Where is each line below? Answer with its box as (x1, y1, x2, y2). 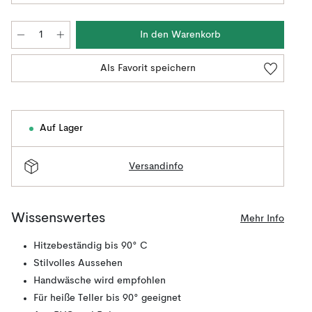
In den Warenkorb (139, 30, 221, 40)
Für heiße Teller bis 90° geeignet (33, 293, 181, 303)
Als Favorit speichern (100, 63, 196, 73)
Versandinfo (129, 161, 183, 171)
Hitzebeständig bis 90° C (33, 241, 148, 251)
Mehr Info (240, 213, 284, 224)
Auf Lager (40, 123, 83, 133)
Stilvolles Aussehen (33, 258, 123, 268)
